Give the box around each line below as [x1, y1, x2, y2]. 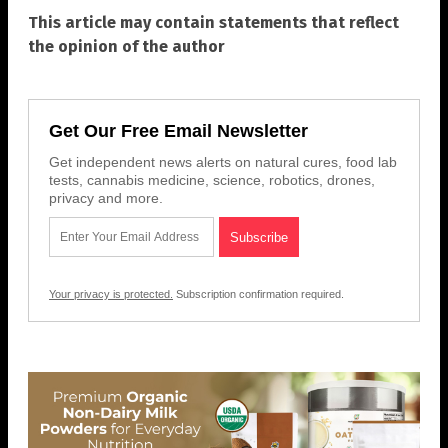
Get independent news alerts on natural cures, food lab [49, 154, 397, 171]
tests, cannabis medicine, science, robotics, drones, [49, 172, 375, 189]
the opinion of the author [28, 37, 225, 57]
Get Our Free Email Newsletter [49, 121, 308, 142]
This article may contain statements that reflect [28, 13, 399, 33]
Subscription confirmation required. [173, 288, 344, 301]
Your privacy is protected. [49, 288, 173, 301]
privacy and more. [49, 190, 163, 207]
